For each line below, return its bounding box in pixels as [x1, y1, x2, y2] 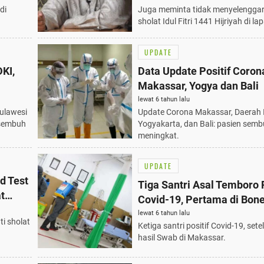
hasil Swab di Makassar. [138, 233, 226, 243]
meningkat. [138, 130, 179, 140]
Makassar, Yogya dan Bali [138, 79, 259, 92]
